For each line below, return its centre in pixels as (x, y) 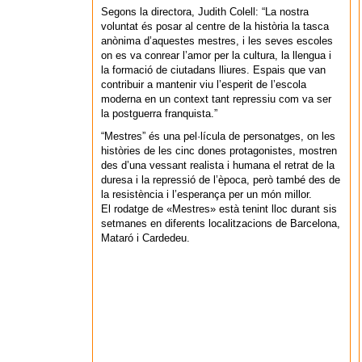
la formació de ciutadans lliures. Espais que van (213, 70)
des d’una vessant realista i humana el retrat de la (218, 165)
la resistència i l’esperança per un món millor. (206, 194)
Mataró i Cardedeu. (145, 238)
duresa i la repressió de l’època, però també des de (221, 180)
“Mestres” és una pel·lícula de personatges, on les (218, 136)
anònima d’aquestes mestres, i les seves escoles (217, 41)
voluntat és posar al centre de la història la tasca (215, 26)
